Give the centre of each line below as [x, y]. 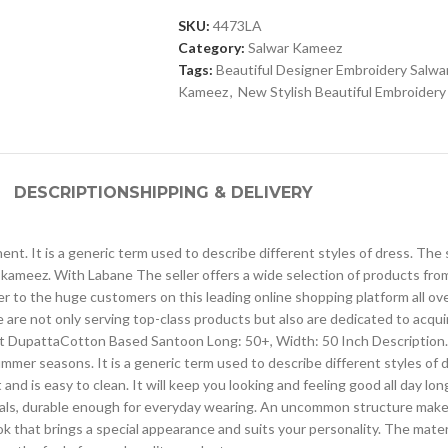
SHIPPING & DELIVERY [220, 192]
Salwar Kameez [294, 47]
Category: [211, 47]
